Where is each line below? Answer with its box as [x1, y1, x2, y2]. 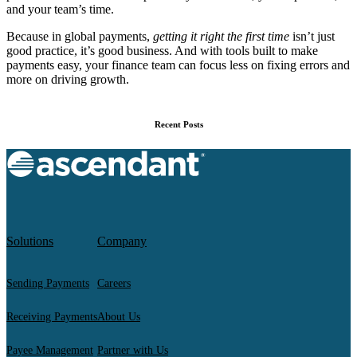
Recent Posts [154, 120, 203, 130]
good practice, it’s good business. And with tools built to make [6, 44, 318, 58]
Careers [97, 277, 131, 290]
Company [97, 234, 147, 249]
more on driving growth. [6, 73, 129, 87]
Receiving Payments [6, 311, 97, 324]
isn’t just [289, 29, 335, 44]
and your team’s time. [6, 2, 114, 17]
